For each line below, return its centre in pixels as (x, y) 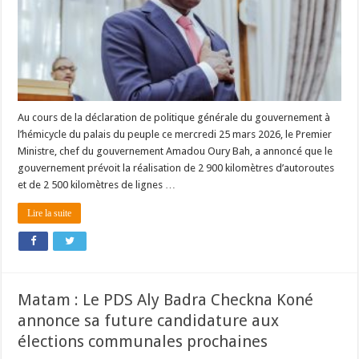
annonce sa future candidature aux (149, 321)
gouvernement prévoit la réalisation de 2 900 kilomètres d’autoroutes (176, 168)
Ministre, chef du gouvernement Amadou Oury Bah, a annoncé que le (175, 151)
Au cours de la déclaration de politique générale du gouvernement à (174, 118)
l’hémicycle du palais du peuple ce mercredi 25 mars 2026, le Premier (175, 135)
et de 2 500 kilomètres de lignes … (97, 185)
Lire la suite (50, 214)
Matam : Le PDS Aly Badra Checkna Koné (166, 300)
